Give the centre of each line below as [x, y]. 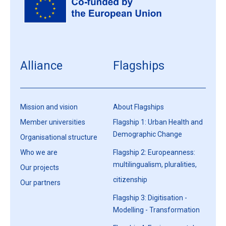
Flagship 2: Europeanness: [154, 153]
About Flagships [138, 107]
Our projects [40, 168]
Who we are [39, 153]
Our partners [40, 183]
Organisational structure [59, 137]
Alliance [41, 66]
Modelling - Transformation [156, 212]
